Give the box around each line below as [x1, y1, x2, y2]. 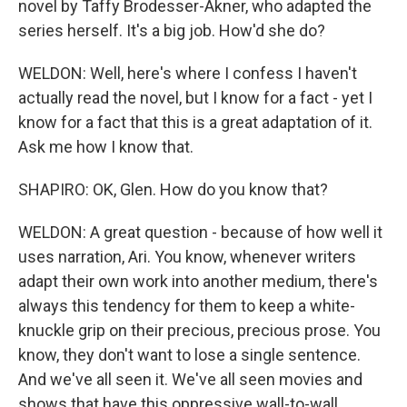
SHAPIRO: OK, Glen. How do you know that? [18, 180, 328, 200]
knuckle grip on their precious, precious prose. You [18, 321, 381, 341]
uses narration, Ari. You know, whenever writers [18, 247, 356, 267]
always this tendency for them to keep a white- [18, 296, 355, 316]
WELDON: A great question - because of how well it [18, 223, 382, 243]
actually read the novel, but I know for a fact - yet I [18, 88, 372, 108]
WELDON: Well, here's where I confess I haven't [18, 64, 357, 84]
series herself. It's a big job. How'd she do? [18, 21, 325, 41]
